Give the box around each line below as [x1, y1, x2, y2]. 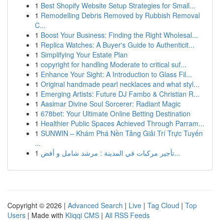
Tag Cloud [147, 200, 179, 210]
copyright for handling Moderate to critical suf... [41, 59, 187, 69]
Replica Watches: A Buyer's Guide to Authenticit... [41, 40, 194, 50]
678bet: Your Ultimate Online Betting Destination [41, 109, 191, 118]
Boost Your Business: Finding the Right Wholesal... [41, 30, 198, 40]
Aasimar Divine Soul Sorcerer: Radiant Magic [41, 99, 181, 109]
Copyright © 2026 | [7, 200, 68, 210]
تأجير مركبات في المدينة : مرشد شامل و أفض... [174, 148, 180, 158]
